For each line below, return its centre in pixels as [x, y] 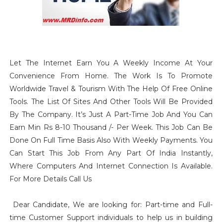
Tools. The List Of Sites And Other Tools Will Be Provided [111, 102]
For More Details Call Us [50, 179]
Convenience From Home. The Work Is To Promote [111, 76]
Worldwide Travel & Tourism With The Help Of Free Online [111, 89]
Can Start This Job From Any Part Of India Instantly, [111, 153]
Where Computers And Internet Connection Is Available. [111, 166]
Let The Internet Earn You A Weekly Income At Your [111, 63]
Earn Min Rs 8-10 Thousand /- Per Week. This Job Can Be [111, 127]
